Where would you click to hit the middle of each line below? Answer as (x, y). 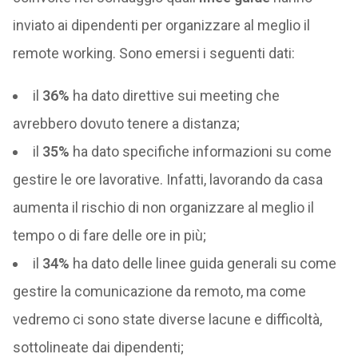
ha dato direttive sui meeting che (174, 95)
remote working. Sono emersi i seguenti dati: (153, 53)
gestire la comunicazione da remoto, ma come (159, 291)
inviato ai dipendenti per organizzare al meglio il (161, 25)
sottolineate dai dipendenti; (98, 347)
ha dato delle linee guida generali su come (203, 263)
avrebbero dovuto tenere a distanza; (126, 123)
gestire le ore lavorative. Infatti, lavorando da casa (167, 179)
